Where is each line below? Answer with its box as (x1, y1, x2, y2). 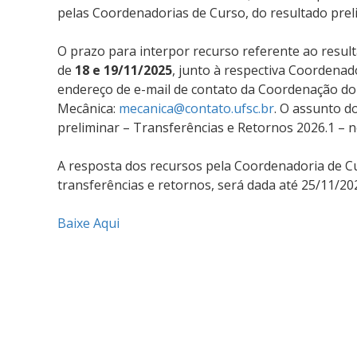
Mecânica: (57, 100, 116, 117)
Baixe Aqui (57, 214, 120, 232)
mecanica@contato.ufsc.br (119, 100, 274, 117)
